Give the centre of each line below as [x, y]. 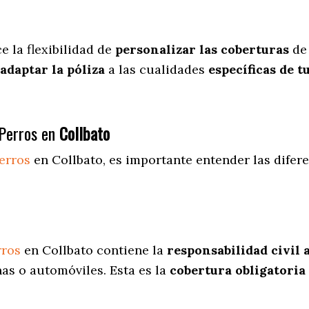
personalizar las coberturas [202, 50]
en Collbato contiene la [94, 250]
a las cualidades [155, 70]
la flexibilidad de [62, 50]
